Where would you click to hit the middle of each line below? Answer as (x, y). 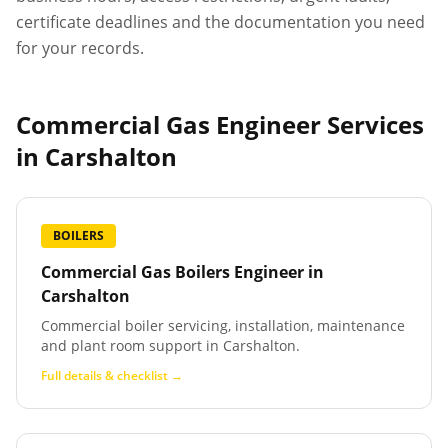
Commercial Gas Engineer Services (220, 124)
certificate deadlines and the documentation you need (220, 22)
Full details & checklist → (112, 375)
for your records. (80, 48)
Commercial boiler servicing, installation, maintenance (223, 325)
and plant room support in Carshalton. (170, 345)
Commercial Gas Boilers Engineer (172, 272)
